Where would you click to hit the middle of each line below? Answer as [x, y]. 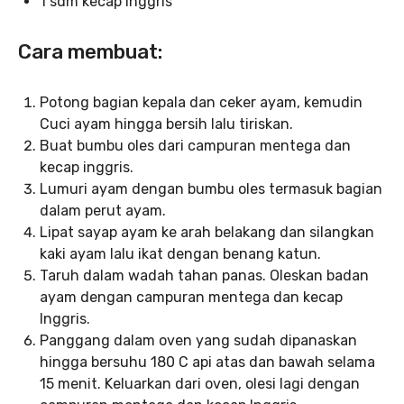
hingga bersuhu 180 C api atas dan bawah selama [207, 362]
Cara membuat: [90, 51]
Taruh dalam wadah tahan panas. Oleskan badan [204, 275]
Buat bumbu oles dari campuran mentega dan [195, 145]
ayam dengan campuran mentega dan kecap [191, 297]
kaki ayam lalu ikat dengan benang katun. [180, 253]
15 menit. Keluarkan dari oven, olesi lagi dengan [200, 383]
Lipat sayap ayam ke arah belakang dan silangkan [207, 232]
